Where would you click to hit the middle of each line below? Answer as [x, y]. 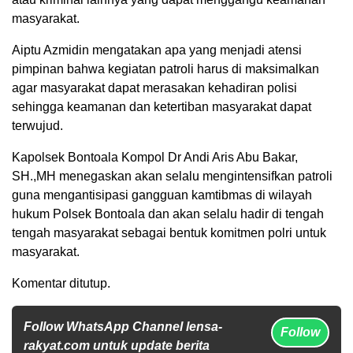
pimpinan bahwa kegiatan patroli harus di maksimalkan [165, 69]
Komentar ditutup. [61, 283]
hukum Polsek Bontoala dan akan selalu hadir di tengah [168, 214]
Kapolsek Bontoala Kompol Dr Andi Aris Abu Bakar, [155, 157]
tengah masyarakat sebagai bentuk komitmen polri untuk [169, 232]
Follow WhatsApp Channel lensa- [123, 326]
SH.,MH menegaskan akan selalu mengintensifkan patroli [172, 176]
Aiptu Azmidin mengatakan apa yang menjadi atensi [157, 50]
